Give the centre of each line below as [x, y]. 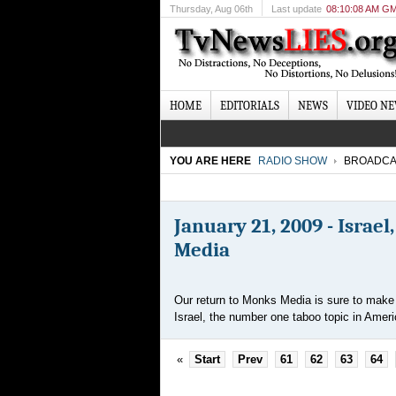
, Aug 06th [232, 9]
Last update [297, 9]
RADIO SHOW [293, 161]
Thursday [190, 9]
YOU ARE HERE [210, 161]
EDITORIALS [250, 106]
